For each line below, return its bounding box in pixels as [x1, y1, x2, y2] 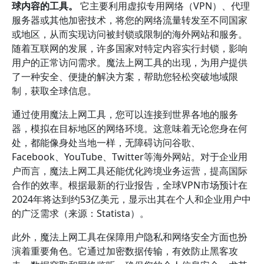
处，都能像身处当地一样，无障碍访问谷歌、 [12, 136, 200, 149]
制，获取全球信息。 [12, 84, 97, 97]
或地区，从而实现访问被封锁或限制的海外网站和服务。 [12, 28, 247, 41]
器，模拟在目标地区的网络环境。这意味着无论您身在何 [12, 122, 247, 135]
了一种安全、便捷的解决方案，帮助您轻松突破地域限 [12, 70, 238, 83]
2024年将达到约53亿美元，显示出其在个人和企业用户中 [12, 193, 251, 206]
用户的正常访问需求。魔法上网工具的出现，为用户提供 [12, 56, 247, 69]
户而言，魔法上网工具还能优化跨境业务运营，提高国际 [12, 164, 247, 177]
